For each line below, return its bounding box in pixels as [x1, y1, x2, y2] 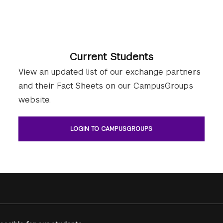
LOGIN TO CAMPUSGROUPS [70, 125, 153, 133]
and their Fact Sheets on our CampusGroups [18, 81, 194, 91]
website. [18, 95, 51, 105]
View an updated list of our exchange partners [18, 67, 201, 77]
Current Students [69, 50, 153, 63]
